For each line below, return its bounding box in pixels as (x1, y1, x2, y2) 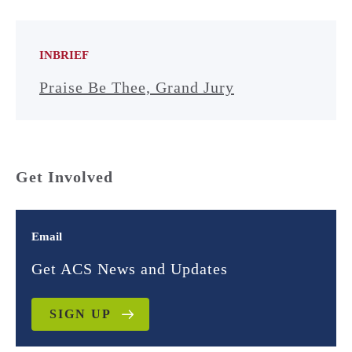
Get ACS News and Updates (31, 260, 228, 277)
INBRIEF (39, 48, 89, 61)
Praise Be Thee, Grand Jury (39, 78, 234, 96)
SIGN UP (49, 307, 112, 321)
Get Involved (16, 168, 113, 185)
